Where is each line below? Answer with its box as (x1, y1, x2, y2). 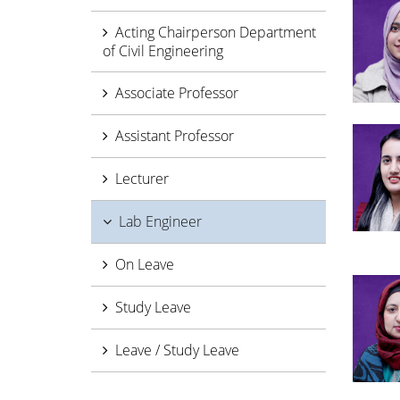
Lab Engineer (119, 212, 202, 231)
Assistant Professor (115, 126, 234, 146)
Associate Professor (115, 83, 238, 103)
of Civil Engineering (103, 41, 223, 61)
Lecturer (115, 169, 169, 188)
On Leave (115, 254, 174, 274)
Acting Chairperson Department (115, 22, 316, 42)
